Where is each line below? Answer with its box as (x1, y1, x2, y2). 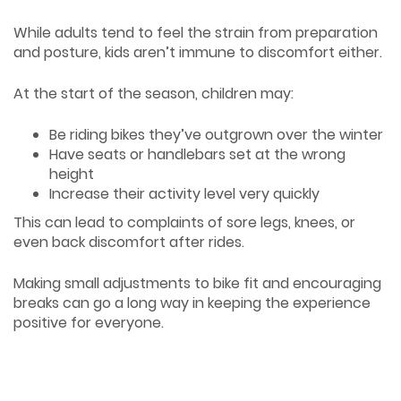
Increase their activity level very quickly (49, 183, 320, 204)
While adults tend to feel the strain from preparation (13, 21, 378, 43)
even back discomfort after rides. (13, 231, 244, 252)
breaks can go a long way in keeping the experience (13, 292, 371, 313)
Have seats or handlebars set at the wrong (49, 143, 346, 165)
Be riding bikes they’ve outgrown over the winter (49, 124, 383, 145)
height (49, 163, 94, 184)
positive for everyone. (13, 311, 164, 333)
